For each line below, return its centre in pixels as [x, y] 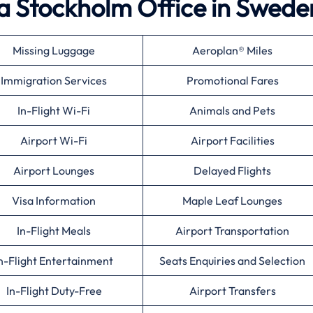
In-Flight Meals [54, 231]
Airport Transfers [232, 291]
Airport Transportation [232, 231]
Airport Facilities [232, 141]
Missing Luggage [54, 51]
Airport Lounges [54, 171]
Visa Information [54, 201]
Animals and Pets [232, 111]
